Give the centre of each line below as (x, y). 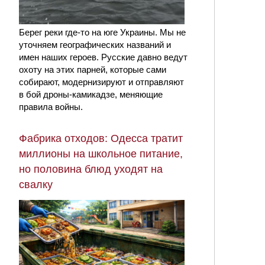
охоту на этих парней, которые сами (93, 70)
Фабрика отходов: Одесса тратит (101, 139)
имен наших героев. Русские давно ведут (103, 57)
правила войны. (51, 107)
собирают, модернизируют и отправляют (101, 82)
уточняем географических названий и (95, 45)
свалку (36, 185)
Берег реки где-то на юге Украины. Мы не (102, 33)
